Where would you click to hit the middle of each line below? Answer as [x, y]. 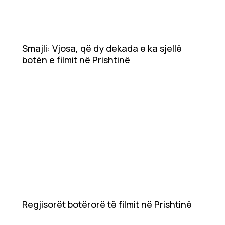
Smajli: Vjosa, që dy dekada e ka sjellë [102, 48]
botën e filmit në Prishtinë [76, 60]
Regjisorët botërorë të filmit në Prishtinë [107, 205]
